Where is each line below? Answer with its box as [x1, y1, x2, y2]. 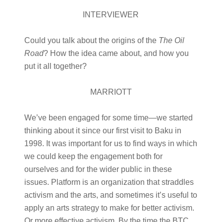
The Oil [158, 36, 184, 45]
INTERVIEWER [83, 10, 139, 19]
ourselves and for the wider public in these [24, 165, 172, 173]
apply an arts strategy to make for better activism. [24, 204, 194, 212]
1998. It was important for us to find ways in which [24, 139, 197, 148]
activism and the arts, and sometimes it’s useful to [24, 191, 197, 199]
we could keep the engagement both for [24, 152, 163, 161]
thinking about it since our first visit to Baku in [24, 126, 181, 135]
